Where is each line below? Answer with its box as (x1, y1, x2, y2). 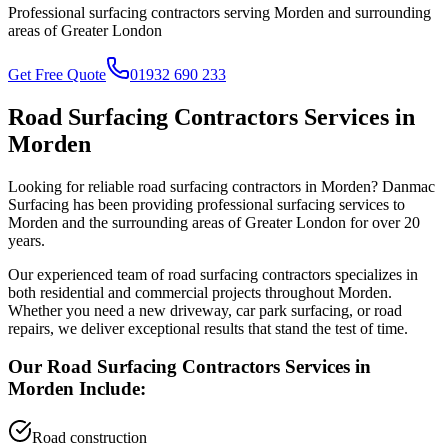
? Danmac (371, 177, 435, 195)
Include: (74, 378, 146, 400)
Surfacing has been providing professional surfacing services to (8, 195, 405, 213)
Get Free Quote (8, 65, 106, 83)
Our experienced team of (8, 265, 168, 283)
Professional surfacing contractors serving (8, 3, 274, 21)
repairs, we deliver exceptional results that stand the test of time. (8, 319, 408, 337)
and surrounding (324, 3, 431, 21)
